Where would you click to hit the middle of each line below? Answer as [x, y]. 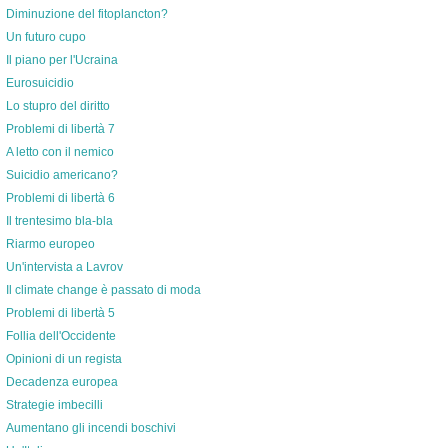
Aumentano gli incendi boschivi [90, 428]
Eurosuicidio [39, 83]
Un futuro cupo [45, 37]
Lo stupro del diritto [57, 106]
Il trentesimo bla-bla [59, 221]
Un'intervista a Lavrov [64, 267]
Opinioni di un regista [63, 359]
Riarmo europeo [50, 244]
